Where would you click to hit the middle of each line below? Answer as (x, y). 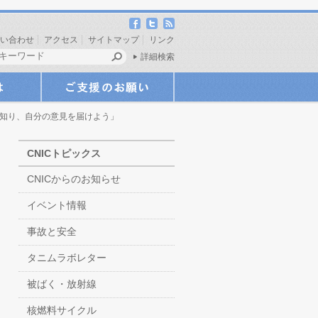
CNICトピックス (64, 153)
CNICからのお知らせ (74, 179)
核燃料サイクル (62, 310)
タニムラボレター (67, 258)
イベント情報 (57, 205)
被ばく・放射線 (62, 284)
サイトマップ (114, 40)
